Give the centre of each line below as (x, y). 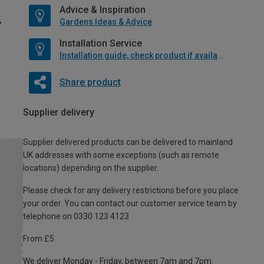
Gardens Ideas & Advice (106, 22)
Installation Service (101, 44)
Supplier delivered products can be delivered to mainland (128, 142)
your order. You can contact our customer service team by (130, 204)
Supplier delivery (59, 113)
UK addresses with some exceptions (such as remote (121, 155)
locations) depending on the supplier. (91, 168)
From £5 (39, 239)
